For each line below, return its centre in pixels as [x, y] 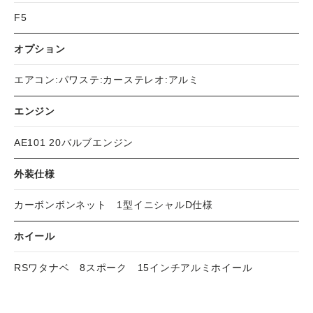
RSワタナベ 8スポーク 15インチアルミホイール [133, 268]
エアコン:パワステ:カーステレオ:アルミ [107, 80]
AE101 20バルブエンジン [74, 143]
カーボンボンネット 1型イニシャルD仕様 [114, 205]
